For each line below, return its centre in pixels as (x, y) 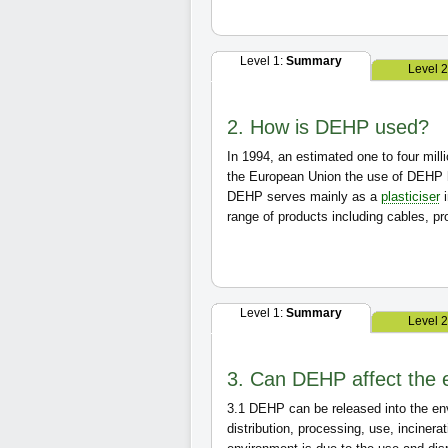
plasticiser (410, 196)
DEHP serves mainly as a (304, 196)
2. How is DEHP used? (328, 127)
